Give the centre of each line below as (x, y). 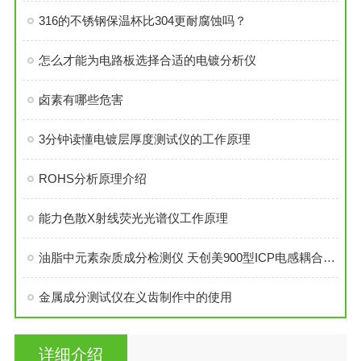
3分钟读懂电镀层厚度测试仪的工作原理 (144, 139)
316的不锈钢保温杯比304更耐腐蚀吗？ (142, 20)
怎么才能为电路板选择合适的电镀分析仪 (147, 60)
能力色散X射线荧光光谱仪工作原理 (133, 218)
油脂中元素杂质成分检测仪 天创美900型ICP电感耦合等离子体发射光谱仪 (329, 257)
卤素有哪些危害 (81, 99)
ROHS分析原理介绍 (92, 178)
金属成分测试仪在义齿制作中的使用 (135, 297)
